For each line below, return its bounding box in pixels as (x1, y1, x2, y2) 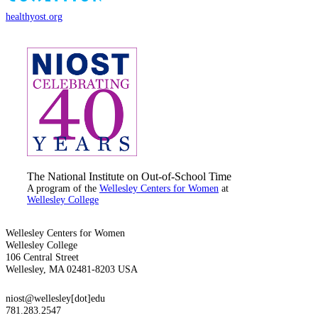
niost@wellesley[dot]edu (6, 292, 105, 304)
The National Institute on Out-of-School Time (27, 170, 231, 182)
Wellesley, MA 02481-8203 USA (6, 263, 138, 275)
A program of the (27, 182, 99, 194)
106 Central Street (6, 251, 79, 263)
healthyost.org (6, 11, 62, 23)
